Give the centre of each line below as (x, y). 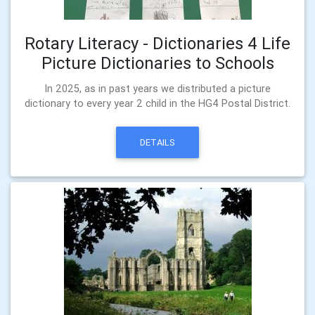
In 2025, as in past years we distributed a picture (157, 88)
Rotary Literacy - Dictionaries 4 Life (157, 43)
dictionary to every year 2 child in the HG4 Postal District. (157, 103)
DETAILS (157, 142)
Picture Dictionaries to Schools (157, 63)
